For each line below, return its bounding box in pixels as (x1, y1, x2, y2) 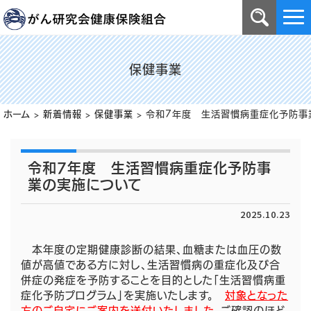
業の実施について (28, 178, 142, 192)
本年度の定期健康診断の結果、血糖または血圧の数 (21, 244, 282, 255)
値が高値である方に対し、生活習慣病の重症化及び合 (21, 260, 280, 270)
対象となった (225, 290, 288, 301)
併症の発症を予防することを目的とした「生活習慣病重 (21, 275, 286, 285)
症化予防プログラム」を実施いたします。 (21, 290, 225, 301)
